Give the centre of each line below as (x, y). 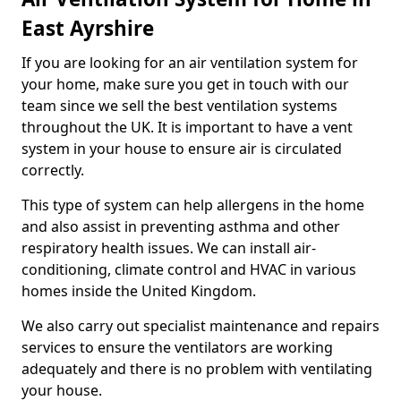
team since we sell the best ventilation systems (179, 105)
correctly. (53, 170)
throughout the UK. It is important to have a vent (187, 127)
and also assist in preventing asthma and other (181, 226)
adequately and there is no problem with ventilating (197, 368)
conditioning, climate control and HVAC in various (189, 269)
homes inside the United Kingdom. (139, 290)
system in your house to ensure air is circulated (182, 148)
